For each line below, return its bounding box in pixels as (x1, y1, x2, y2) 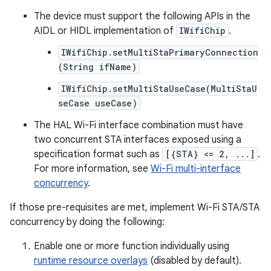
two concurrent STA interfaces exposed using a (34, 134, 241, 146)
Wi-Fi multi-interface (151, 163, 241, 175)
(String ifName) (58, 61, 137, 73)
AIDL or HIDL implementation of (34, 25, 176, 37)
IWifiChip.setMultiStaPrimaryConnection (61, 47, 258, 58)
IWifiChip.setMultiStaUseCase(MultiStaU (61, 83, 257, 94)
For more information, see (34, 163, 151, 175)
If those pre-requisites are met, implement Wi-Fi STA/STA (10, 201, 260, 214)
